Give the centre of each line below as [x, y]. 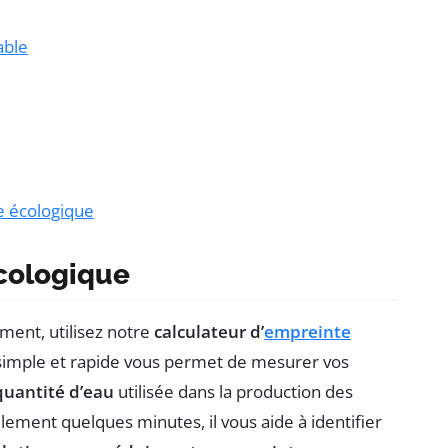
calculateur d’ [209, 332]
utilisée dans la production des [233, 392]
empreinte [307, 332]
